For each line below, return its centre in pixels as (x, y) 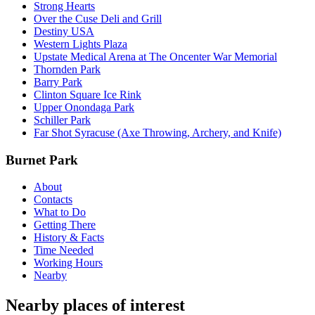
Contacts (53, 200)
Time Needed (64, 250)
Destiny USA (64, 31)
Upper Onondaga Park (84, 107)
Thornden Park (67, 69)
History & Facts (69, 238)
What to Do (60, 212)
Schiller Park (62, 120)
